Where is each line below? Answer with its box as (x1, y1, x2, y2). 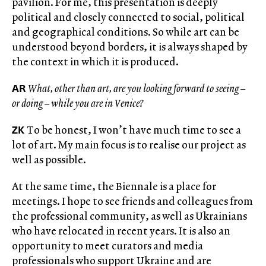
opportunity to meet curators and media (12, 237, 203, 253)
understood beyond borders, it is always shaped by (12, 39, 248, 54)
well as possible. (12, 151, 86, 167)
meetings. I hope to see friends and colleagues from (12, 193, 253, 208)
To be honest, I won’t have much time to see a (27, 122, 241, 137)
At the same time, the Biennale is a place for (12, 178, 216, 194)
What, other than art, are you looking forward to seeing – (28, 80, 245, 96)
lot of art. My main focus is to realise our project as (12, 137, 246, 152)
